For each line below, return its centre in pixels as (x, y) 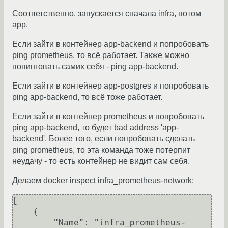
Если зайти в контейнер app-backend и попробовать (110, 44)
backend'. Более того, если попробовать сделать (104, 139)
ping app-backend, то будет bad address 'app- (95, 128)
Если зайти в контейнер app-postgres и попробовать (110, 86)
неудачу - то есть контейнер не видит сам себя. (101, 161)
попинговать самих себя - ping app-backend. (95, 67)
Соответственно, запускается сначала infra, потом (107, 14)
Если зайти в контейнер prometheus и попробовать (108, 117)
